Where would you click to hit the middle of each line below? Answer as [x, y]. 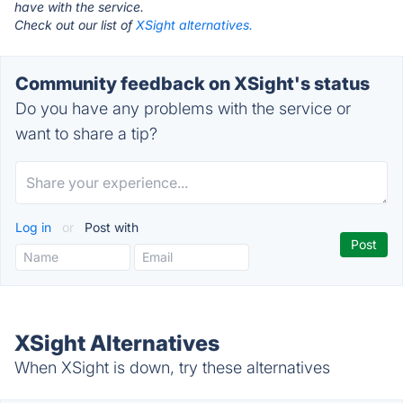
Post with [110, 227]
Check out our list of [75, 25]
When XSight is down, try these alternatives [172, 367]
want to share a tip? [86, 134]
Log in [35, 227]
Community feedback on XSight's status [193, 84]
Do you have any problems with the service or [183, 108]
